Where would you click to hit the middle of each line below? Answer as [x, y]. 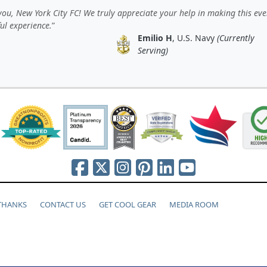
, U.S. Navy [194, 38]
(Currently [235, 38]
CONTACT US [63, 204]
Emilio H [155, 38]
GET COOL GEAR [128, 204]
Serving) [153, 50]
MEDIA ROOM [194, 204]
